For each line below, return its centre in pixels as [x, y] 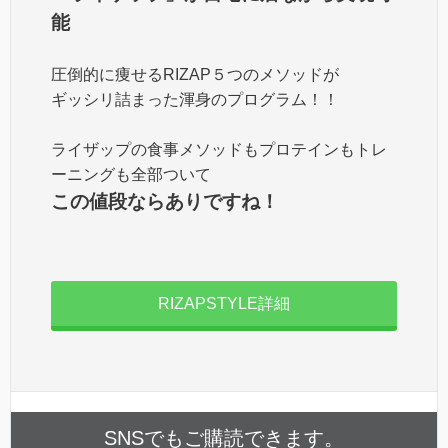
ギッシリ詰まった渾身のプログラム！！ [195, 100]
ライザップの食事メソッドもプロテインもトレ [219, 150]
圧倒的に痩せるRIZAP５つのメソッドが [195, 75]
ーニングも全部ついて [131, 175]
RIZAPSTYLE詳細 [224, 304]
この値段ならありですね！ [165, 202]
